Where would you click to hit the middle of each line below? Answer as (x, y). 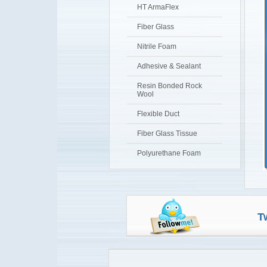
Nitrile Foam (157, 46)
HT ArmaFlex (158, 7)
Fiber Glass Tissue (167, 133)
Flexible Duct (158, 114)
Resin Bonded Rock (170, 86)
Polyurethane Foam (169, 153)
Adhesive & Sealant (169, 66)
